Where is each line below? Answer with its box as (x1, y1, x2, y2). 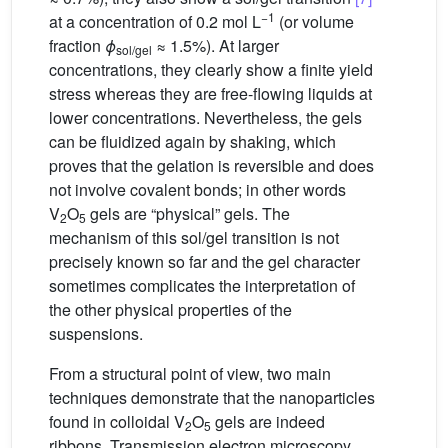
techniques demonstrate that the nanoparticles (49, 385, 375, 409)
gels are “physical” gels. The (86, 201, 290, 225)
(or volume (275, 9, 354, 33)
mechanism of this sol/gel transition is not (49, 225, 339, 249)
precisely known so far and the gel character (49, 249, 360, 273)
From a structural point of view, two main (49, 361, 331, 385)
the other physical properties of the (49, 297, 292, 321)
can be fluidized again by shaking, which (49, 129, 336, 153)
